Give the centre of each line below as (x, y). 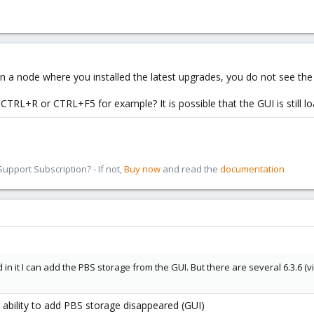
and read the (190, 169)
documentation (252, 169)
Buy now (142, 169)
